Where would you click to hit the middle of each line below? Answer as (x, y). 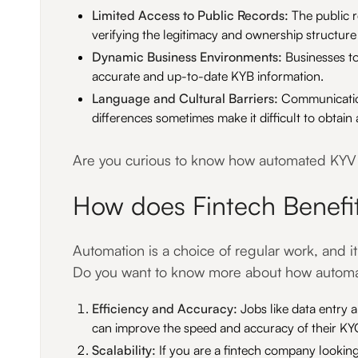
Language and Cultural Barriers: (185, 98)
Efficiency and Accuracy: (166, 308)
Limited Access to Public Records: (190, 15)
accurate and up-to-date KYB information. (208, 76)
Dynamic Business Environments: (187, 57)
